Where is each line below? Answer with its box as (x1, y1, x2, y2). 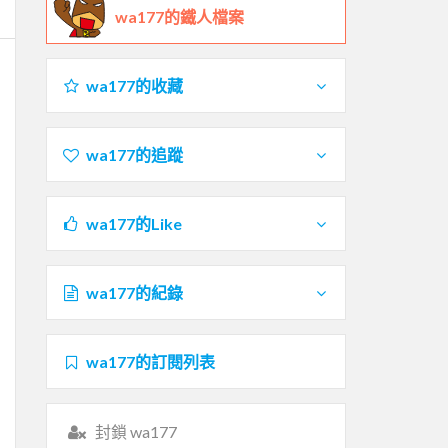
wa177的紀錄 (85, 282, 183, 302)
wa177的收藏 (85, 75, 183, 95)
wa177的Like (85, 213, 182, 233)
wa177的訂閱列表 (85, 351, 215, 371)
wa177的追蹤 (85, 144, 183, 164)
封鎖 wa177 (94, 421, 177, 441)
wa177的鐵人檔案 (115, 6, 244, 26)
